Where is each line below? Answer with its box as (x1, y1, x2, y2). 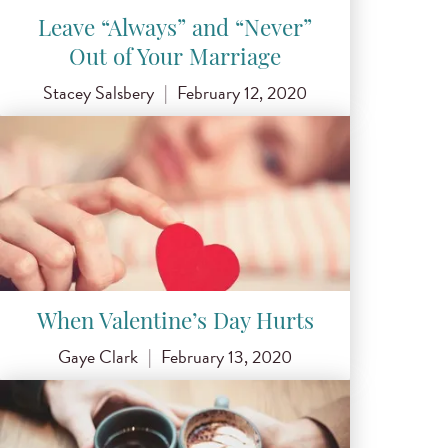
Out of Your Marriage (69, 48, 281, 71)
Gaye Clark (57, 342, 138, 370)
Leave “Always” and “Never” (38, 19, 312, 42)
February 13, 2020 (161, 342, 293, 370)
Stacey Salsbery (42, 79, 154, 107)
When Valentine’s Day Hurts (36, 311, 314, 335)
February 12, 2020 (177, 79, 308, 107)
